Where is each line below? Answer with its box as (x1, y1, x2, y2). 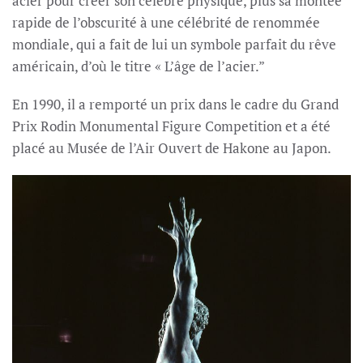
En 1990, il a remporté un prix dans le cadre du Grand (12, 95, 339, 113)
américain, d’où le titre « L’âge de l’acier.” (12, 57, 265, 75)
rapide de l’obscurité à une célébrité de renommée (12, 13, 320, 32)
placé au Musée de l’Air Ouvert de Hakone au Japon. (12, 139, 331, 157)
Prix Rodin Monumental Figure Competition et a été (12, 117, 331, 135)
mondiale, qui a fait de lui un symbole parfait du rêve (12, 35, 336, 53)
